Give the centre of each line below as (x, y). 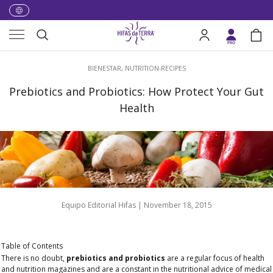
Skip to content (42, 21)
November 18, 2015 (178, 205)
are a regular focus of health (215, 258)
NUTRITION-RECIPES (155, 68)
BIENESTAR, (106, 68)
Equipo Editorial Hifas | (102, 205)
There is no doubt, (34, 258)
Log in (214, 39)
